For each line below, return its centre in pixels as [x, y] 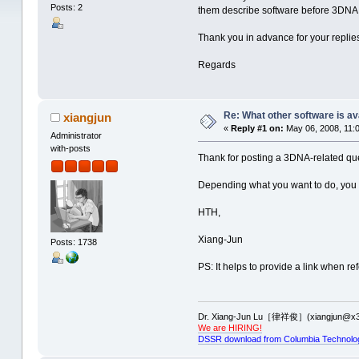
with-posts [70, 149]
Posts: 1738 [73, 242]
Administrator [76, 136]
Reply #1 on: [257, 129]
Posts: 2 [66, 7]
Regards [216, 65]
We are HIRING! [230, 327]
